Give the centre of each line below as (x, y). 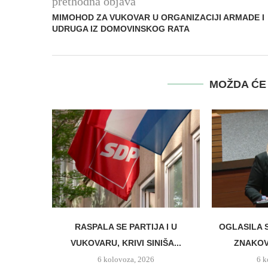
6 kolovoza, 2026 (126, 260)
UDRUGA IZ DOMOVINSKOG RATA (121, 28)
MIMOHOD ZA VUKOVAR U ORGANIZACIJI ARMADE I (158, 17)
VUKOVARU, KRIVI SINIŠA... (126, 243)
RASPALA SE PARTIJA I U (126, 227)
